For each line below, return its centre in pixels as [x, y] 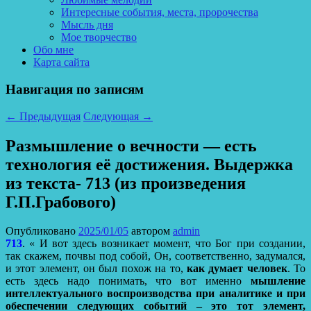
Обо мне [53, 50]
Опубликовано [42, 231]
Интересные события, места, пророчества [160, 12]
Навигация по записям [75, 89]
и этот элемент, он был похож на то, [96, 269]
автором [152, 231]
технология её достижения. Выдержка [149, 164]
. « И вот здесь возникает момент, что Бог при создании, [164, 244]
